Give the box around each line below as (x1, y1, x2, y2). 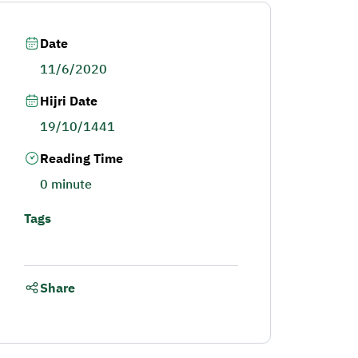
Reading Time (39, 149, 123, 169)
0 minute (39, 175, 92, 194)
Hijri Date (39, 92, 97, 111)
